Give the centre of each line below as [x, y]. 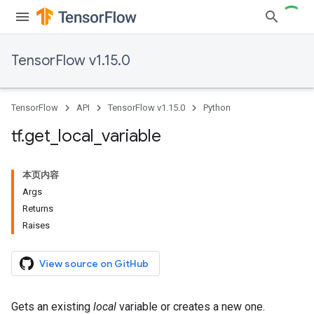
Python [217, 108]
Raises [36, 225]
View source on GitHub [94, 264]
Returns [38, 209]
